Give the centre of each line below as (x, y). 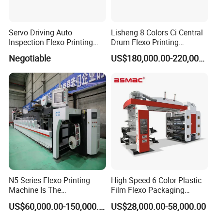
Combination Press (41, 200)
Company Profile (43, 112)
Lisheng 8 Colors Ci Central (157, 32)
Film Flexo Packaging (147, 190)
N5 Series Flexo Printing (50, 180)
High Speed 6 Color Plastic (156, 180)
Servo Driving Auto (41, 32)
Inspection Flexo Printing (51, 42)
